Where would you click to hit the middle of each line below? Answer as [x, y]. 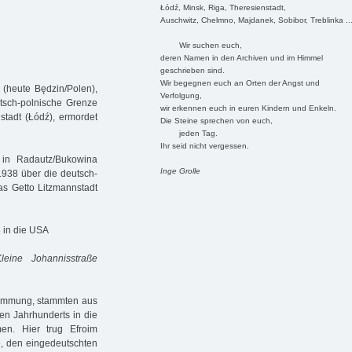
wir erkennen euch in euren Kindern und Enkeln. [248, 108]
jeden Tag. [189, 133]
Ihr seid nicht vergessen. [204, 145]
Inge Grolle [180, 170]
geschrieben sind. [192, 70]
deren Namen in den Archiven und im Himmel [241, 57]
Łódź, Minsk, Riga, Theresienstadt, [223, 7]
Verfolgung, [181, 95]
